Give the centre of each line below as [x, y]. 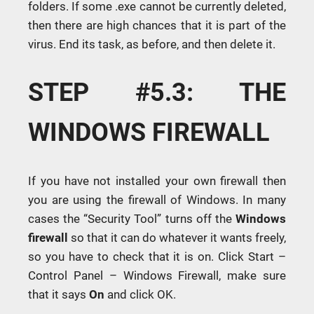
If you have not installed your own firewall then [157, 180]
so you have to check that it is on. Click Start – [157, 256]
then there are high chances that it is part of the [157, 25]
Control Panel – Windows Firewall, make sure [157, 275]
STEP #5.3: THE [157, 92]
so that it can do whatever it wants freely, [177, 237]
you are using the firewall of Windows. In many [157, 199]
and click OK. [140, 294]
